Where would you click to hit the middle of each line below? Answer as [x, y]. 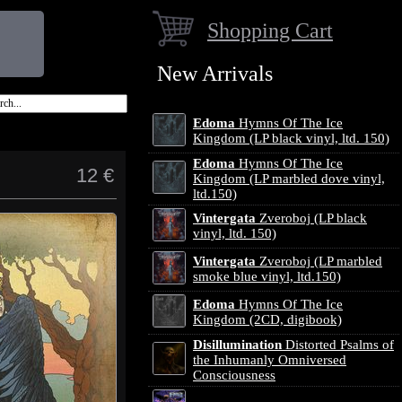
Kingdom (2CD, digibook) [267, 319]
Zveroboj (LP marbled [319, 261]
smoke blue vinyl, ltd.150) [267, 276]
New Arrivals [215, 74]
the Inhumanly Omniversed [270, 360]
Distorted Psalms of [338, 345]
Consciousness [234, 375]
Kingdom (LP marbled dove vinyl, [289, 179]
